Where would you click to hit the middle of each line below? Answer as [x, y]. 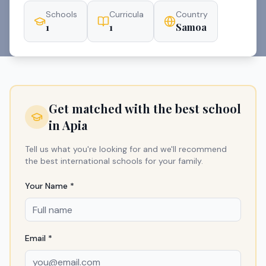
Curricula [126, 14]
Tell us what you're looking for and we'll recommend [126, 149]
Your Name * [50, 186]
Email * [39, 238]
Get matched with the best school [145, 108]
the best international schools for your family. [114, 161]
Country [192, 14]
